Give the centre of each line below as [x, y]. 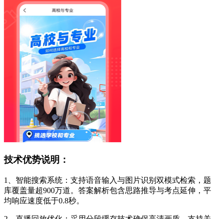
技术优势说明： [36, 160]
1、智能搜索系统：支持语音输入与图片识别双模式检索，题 [108, 180]
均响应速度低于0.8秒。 [44, 200]
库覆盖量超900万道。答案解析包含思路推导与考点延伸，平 [108, 190]
